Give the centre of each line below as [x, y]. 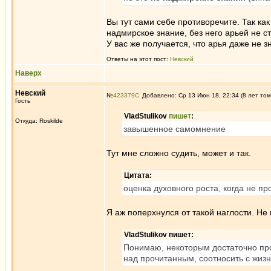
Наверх [28, 73]
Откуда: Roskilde [39, 121]
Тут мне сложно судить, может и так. [179, 153]
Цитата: [138, 175]
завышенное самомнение [175, 129]
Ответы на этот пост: [138, 59]
